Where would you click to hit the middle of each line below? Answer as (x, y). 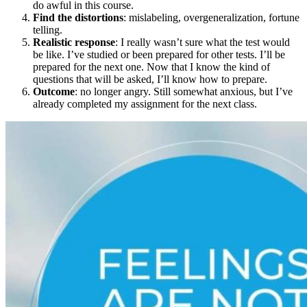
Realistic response (74, 42)
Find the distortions (78, 18)
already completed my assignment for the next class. (145, 104)
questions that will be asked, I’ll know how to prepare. (150, 79)
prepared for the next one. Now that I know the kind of (151, 67)
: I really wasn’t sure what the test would (202, 42)
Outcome (54, 92)
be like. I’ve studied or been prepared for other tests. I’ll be (159, 55)
